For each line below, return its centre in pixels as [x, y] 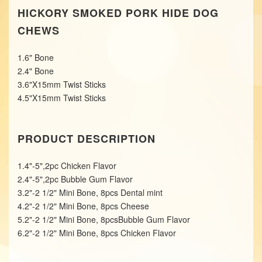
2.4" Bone [36, 70]
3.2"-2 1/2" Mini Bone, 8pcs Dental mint [90, 192]
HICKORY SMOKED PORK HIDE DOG [118, 13]
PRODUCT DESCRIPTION [87, 138]
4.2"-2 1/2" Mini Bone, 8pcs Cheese [83, 206]
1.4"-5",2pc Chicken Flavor [67, 165]
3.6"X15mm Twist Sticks [62, 84]
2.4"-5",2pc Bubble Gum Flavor [75, 179]
